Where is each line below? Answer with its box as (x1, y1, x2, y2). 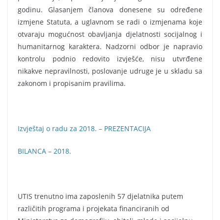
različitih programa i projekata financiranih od (18, 204, 169, 213)
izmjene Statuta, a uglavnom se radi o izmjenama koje (18, 17, 202, 27)
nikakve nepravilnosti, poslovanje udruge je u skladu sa (18, 66, 202, 76)
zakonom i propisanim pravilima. (18, 79, 126, 88)
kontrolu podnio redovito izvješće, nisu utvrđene (18, 54, 202, 63)
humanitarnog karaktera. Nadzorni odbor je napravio (18, 42, 202, 51)
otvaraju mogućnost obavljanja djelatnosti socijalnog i (18, 29, 202, 39)
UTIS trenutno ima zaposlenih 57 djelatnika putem (18, 192, 183, 201)
